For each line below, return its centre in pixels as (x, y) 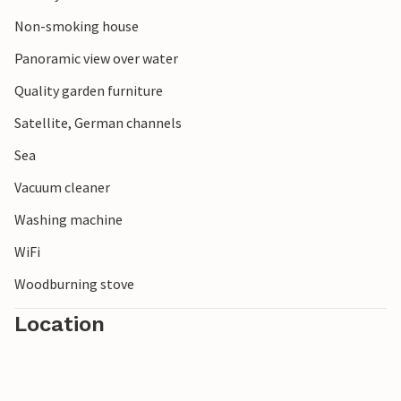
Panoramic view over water (96, 58)
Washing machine (68, 219)
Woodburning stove (74, 284)
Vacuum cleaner (62, 187)
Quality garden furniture (89, 90)
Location (60, 324)
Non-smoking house (77, 26)
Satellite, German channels (98, 123)
